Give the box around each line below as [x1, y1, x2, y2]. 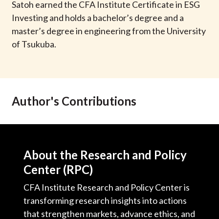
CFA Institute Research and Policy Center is [23, 182, 190, 193]
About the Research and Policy [23, 148, 187, 162]
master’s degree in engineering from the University [12, 25, 206, 36]
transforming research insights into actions [23, 195, 187, 206]
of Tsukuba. [12, 39, 56, 49]
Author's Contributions [12, 94, 136, 108]
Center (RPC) [23, 162, 93, 176]
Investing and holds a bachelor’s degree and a [12, 12, 184, 23]
